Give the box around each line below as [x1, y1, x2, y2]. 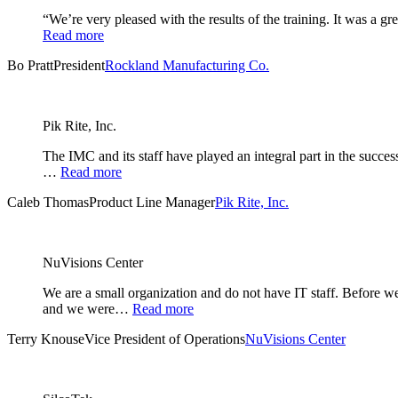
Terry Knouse [7, 331, 84, 347]
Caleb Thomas [7, 195, 89, 211]
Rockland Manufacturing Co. [105, 58, 269, 74]
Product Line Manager [89, 195, 215, 211]
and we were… [43, 301, 129, 317]
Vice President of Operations [84, 331, 245, 347]
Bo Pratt [7, 58, 53, 74]
